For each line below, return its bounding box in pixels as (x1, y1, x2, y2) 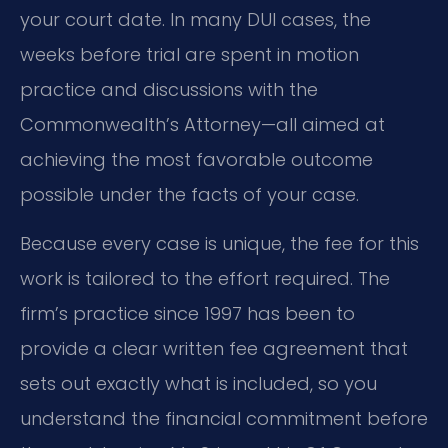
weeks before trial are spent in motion (20, 41, 359, 67)
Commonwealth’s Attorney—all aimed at (20, 111, 385, 137)
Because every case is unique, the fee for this (20, 231, 419, 257)
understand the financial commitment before (20, 406, 428, 432)
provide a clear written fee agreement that (20, 336, 408, 362)
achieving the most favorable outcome (20, 146, 373, 172)
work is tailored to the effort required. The (20, 266, 390, 292)
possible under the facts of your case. (20, 181, 359, 207)
